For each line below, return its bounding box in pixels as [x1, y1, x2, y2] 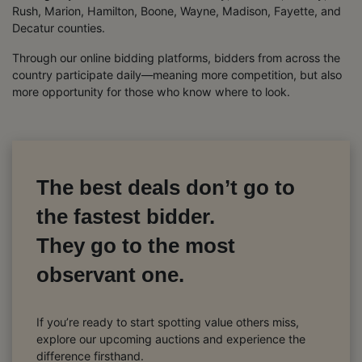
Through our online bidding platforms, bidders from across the [12, 50, 340, 65]
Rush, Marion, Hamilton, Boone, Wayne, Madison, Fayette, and [12, 3, 341, 18]
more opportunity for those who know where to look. [12, 84, 290, 99]
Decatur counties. [12, 20, 105, 35]
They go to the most [36, 233, 235, 258]
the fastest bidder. [36, 204, 215, 229]
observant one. [36, 262, 184, 287]
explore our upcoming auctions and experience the [36, 331, 305, 346]
